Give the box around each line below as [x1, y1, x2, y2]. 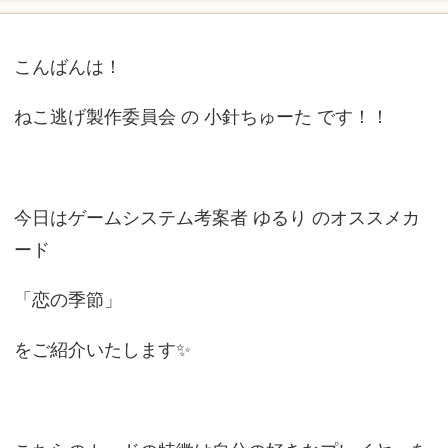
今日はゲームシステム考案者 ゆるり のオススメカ [13, 207, 420, 229]
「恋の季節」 [13, 289, 122, 311]
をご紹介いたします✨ [13, 339, 191, 361]
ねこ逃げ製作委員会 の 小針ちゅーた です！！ [13, 106, 389, 128]
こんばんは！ [13, 56, 122, 78]
